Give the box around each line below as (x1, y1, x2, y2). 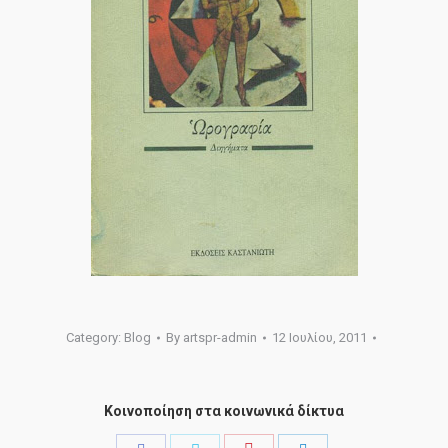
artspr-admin (183, 330, 257, 345)
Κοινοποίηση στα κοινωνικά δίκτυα (104, 403, 344, 419)
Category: (66, 330, 124, 345)
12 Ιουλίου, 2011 (272, 330, 367, 345)
